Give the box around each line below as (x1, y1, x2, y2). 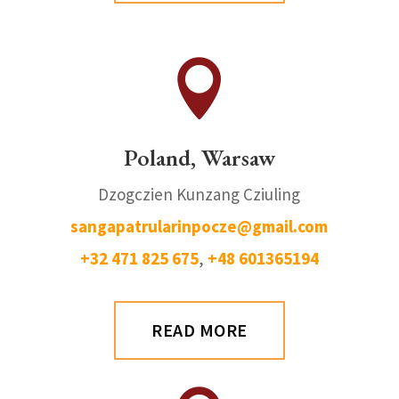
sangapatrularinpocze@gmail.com (70, 215, 329, 237)
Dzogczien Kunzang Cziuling (98, 183, 301, 205)
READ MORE (151, 318, 248, 341)
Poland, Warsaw (123, 142, 275, 173)
